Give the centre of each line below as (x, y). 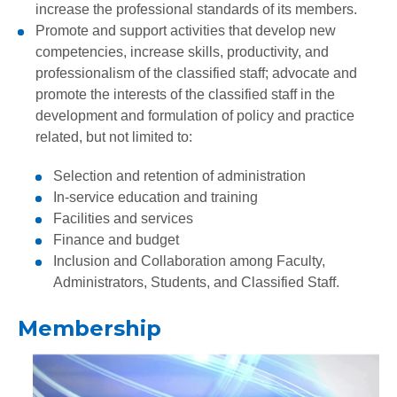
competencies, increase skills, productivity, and (182, 52)
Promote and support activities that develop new (186, 31)
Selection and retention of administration (179, 176)
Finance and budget (116, 240)
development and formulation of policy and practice (195, 116)
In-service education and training (156, 197)
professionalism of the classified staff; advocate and (196, 73)
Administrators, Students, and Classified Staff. (196, 282)
